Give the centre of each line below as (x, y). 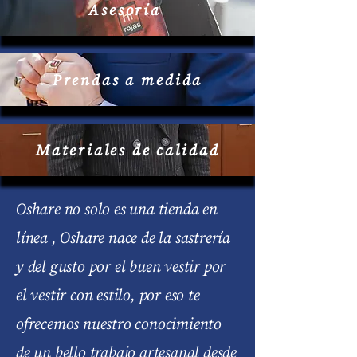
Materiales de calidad (127, 150)
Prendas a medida (127, 80)
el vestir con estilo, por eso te (108, 295)
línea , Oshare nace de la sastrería (124, 237)
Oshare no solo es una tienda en (117, 209)
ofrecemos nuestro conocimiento (119, 324)
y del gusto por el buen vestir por (121, 266)
